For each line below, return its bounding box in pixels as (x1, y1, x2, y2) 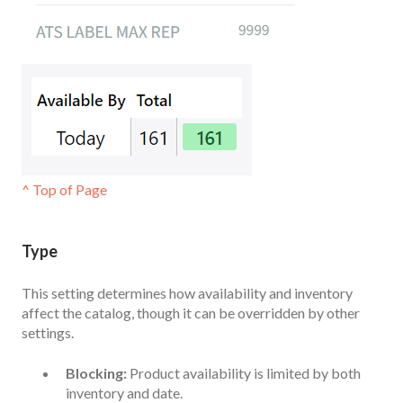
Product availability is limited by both (127, 363, 361, 381)
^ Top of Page (22, 180, 107, 198)
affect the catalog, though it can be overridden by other (22, 304, 360, 322)
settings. (22, 324, 74, 342)
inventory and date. (66, 383, 183, 401)
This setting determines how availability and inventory (22, 284, 353, 302)
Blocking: (66, 363, 127, 381)
